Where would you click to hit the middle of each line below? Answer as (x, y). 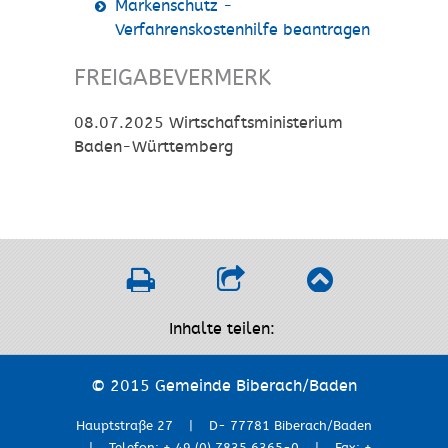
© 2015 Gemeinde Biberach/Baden (224, 386)
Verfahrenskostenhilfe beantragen (242, 30)
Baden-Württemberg (153, 147)
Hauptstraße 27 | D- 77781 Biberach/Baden (224, 426)
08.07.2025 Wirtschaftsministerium (208, 123)
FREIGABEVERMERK (172, 78)
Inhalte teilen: (221, 329)
